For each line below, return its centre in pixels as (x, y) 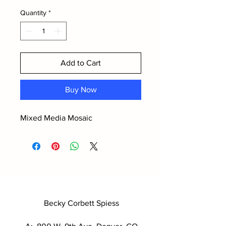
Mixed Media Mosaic (56, 118)
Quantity (33, 13)
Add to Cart (81, 63)
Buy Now (81, 90)
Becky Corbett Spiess (81, 203)
